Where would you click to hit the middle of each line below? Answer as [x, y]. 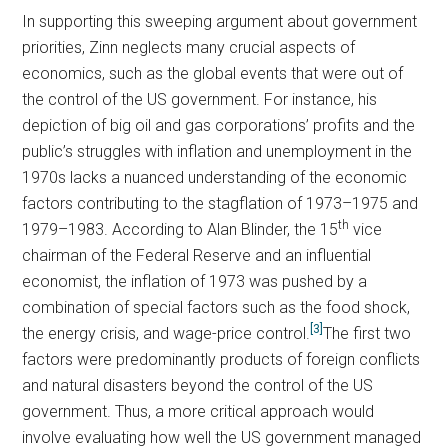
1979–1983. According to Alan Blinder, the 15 [180, 230]
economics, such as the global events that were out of [213, 74]
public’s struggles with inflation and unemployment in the [217, 152]
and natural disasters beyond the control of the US [198, 386]
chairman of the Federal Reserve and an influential [197, 256]
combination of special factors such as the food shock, [216, 308]
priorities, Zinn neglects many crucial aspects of [189, 48]
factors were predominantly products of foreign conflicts [221, 360]
